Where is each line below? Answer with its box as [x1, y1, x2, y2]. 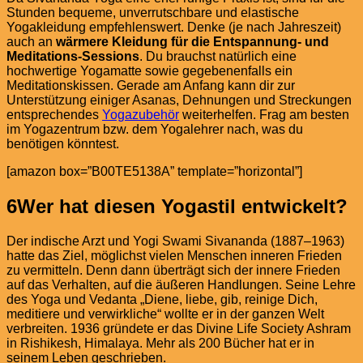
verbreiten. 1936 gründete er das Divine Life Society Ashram [6, 322, 351, 336]
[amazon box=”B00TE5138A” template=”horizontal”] [6, 164, 302, 179]
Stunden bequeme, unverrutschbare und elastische [6, 6, 299, 20]
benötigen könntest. [6, 137, 119, 152]
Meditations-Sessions [6, 49, 139, 64]
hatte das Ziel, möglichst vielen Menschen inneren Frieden [6, 249, 342, 263]
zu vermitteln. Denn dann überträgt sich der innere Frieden [6, 263, 340, 278]
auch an [6, 35, 56, 49]
